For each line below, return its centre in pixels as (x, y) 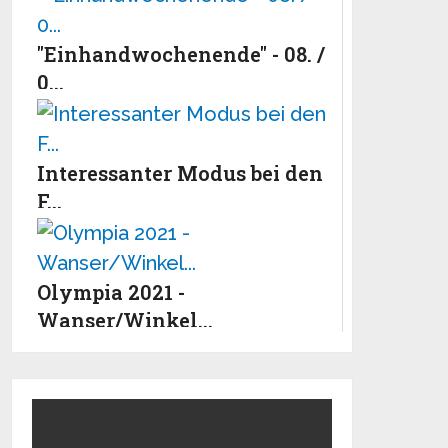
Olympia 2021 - (111, 291)
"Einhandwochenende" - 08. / (181, 53)
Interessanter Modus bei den (180, 172)
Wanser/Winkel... (125, 319)
